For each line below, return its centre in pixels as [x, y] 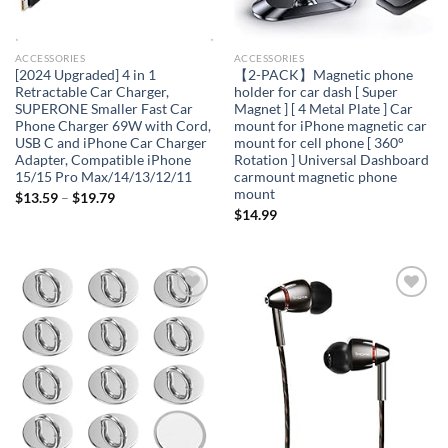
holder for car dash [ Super [315, 92]
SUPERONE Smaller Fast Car [103, 109]
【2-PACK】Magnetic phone [323, 75]
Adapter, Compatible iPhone [102, 160]
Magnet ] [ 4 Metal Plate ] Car [323, 109]
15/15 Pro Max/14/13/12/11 [103, 177]
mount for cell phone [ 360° [318, 143]
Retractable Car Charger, [91, 92]
